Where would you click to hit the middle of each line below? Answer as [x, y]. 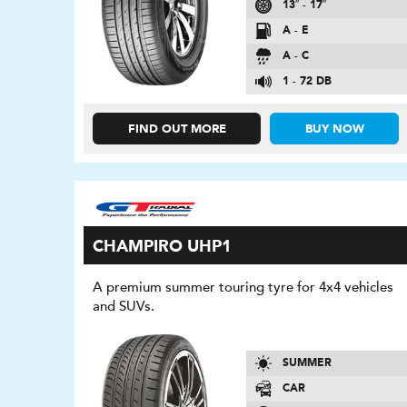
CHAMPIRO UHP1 [163, 247]
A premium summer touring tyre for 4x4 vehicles [243, 287]
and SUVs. [124, 306]
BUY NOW [334, 129]
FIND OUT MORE [177, 129]
